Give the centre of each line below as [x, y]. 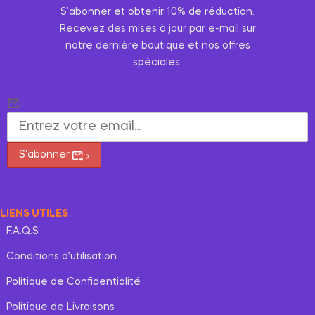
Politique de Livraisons [60, 308]
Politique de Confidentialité [73, 282]
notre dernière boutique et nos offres [157, 46]
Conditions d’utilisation [62, 257]
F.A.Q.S [22, 232]
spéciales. [157, 63]
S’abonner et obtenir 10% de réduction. [157, 12]
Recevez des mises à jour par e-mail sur [157, 29]
